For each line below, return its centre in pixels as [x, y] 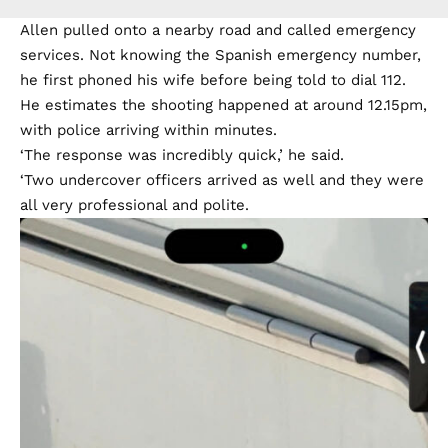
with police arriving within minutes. [148, 130]
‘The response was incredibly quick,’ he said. [182, 155]
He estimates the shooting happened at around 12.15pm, [223, 105]
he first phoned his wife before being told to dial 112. [213, 80]
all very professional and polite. [134, 205]
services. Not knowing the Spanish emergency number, [220, 55]
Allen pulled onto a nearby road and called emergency [218, 30]
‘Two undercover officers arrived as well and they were [222, 180]
